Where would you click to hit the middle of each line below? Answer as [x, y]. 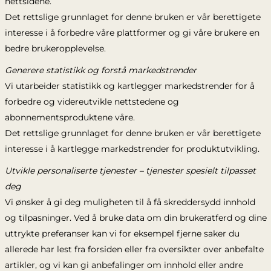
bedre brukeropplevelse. [56, 48]
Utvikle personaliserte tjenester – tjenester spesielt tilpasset [130, 171]
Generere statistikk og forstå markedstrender [100, 70]
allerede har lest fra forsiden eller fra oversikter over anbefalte [134, 249]
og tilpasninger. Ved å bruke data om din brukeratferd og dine [135, 218]
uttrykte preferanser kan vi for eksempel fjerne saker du [122, 233]
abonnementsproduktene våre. [70, 117]
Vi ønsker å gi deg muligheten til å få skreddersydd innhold [130, 202]
